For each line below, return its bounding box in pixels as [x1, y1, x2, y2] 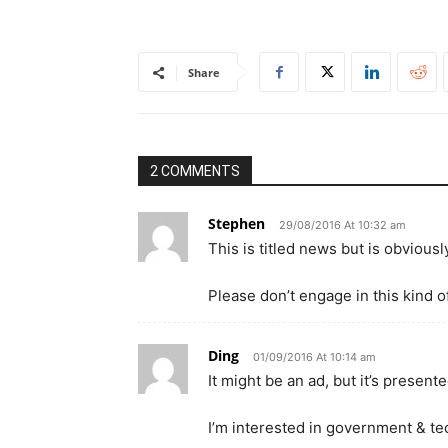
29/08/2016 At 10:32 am [279, 218, 406, 232]
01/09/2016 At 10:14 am [253, 350, 376, 364]
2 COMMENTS [150, 163, 240, 179]
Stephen [208, 214, 265, 233]
